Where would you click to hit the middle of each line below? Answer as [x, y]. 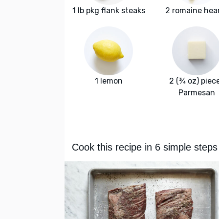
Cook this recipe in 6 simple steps [145, 147]
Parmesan [197, 93]
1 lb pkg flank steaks [109, 11]
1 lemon [109, 81]
